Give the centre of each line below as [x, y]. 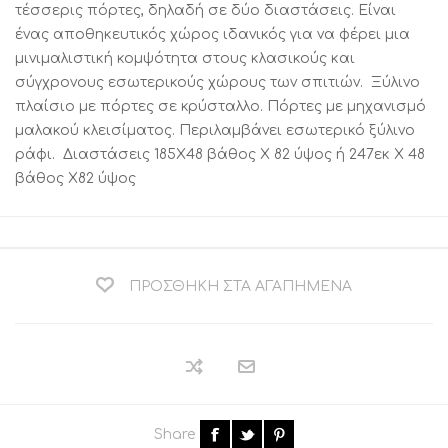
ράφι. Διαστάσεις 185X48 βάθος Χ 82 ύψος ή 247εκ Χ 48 [220, 154]
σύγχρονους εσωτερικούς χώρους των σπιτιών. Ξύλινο [217, 82]
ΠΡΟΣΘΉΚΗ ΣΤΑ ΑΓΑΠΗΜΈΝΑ [240, 286]
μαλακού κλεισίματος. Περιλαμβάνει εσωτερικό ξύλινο [215, 130]
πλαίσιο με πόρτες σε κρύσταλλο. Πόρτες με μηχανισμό [220, 106]
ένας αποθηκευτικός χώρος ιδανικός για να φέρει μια [212, 34]
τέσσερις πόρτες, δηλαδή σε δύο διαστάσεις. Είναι [205, 10]
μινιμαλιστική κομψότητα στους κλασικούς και [185, 58]
